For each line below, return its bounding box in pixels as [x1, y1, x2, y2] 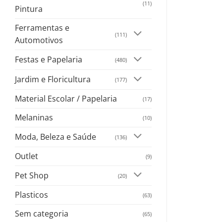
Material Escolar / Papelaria [15, 93, 117, 104]
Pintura [15, 3, 43, 15]
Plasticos [15, 189, 48, 200]
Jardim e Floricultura [15, 74, 91, 85]
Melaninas [15, 111, 53, 123]
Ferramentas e [15, 22, 69, 34]
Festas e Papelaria [15, 54, 82, 65]
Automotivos [15, 35, 63, 46]
